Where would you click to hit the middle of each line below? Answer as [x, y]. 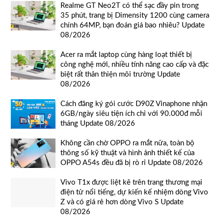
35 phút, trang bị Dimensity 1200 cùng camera [135, 16]
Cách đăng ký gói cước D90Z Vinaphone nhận [134, 104]
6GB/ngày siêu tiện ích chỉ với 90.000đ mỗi [131, 114]
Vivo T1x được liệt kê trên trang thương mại [131, 183]
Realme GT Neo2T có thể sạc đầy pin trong [130, 6]
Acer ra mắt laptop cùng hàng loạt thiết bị [126, 55]
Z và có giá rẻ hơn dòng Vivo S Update [122, 202]
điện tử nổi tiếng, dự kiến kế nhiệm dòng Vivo [134, 192]
